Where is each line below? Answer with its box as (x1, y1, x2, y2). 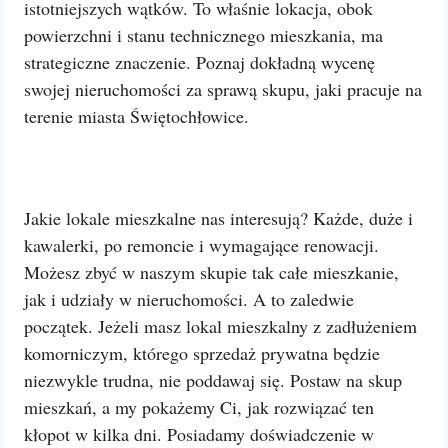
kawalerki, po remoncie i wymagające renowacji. (24, 233, 379, 257)
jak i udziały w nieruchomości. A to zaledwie (24, 287, 354, 311)
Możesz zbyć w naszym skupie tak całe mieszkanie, (24, 260, 399, 284)
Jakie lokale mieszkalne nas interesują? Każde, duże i (24, 206, 413, 230)
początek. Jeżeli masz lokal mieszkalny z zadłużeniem (24, 314, 417, 338)
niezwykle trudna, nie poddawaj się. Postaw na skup (24, 368, 402, 392)
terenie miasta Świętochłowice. (24, 104, 249, 128)
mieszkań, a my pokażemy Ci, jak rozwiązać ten (24, 395, 374, 419)
